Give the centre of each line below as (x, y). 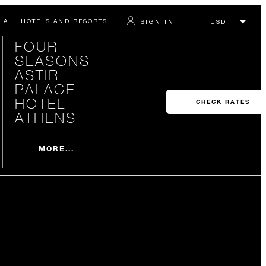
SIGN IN (157, 21)
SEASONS (52, 60)
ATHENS (45, 117)
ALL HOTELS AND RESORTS (55, 21)
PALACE (45, 89)
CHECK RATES (223, 102)
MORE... (56, 148)
